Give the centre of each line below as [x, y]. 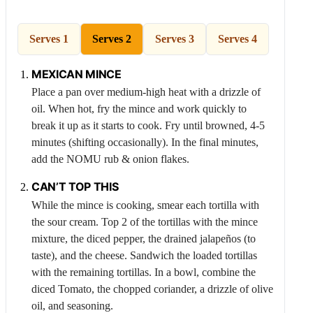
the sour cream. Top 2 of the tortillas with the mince [145, 221]
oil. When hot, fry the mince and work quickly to [139, 109]
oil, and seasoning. [72, 305]
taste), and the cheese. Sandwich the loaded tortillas [144, 255]
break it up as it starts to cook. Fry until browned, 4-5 [148, 126]
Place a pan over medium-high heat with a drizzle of [146, 92]
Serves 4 [238, 38]
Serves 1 [49, 38]
